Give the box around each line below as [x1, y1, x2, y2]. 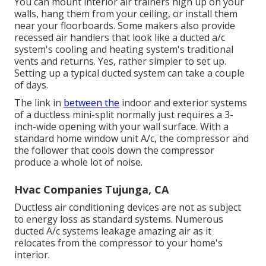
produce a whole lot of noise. [14, 155, 142, 169]
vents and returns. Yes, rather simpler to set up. [14, 54, 226, 68]
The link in [14, 96, 64, 109]
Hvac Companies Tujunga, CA [14, 182, 169, 197]
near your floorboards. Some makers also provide [14, 18, 235, 32]
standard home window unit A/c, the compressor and [14, 131, 249, 145]
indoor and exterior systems [119, 96, 247, 109]
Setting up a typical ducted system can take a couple [14, 66, 245, 80]
